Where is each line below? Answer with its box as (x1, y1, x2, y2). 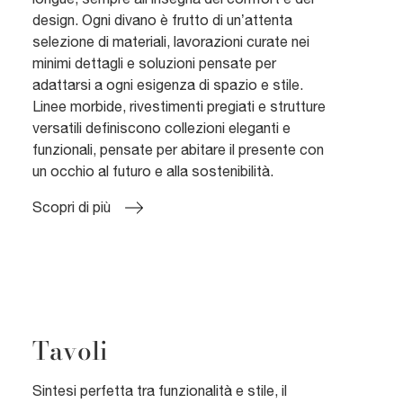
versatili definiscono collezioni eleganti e (32, 120, 291, 137)
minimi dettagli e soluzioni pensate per (32, 55, 276, 72)
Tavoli (32, 330, 107, 370)
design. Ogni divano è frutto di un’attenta (32, 12, 292, 29)
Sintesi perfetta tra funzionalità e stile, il (32, 381, 287, 399)
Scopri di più (32, 199, 111, 216)
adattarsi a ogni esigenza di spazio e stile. (32, 76, 303, 94)
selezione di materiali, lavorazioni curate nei (32, 33, 309, 50)
